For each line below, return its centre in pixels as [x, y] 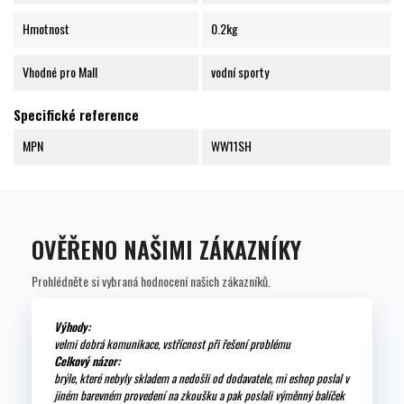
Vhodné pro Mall [60, 72]
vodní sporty [239, 72]
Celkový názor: [87, 361]
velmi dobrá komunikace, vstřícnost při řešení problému [172, 344]
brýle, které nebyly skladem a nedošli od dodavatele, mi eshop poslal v [202, 378]
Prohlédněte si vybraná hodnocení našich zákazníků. [151, 281]
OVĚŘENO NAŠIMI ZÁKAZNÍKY [166, 250]
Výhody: [72, 327]
